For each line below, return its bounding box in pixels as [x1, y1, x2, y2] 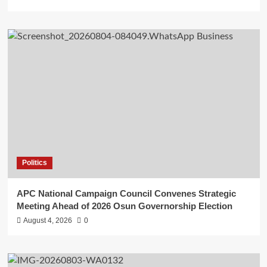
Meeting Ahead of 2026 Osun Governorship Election [16, 200, 232, 211]
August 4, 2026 [23, 216, 72, 225]
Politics [21, 158, 47, 167]
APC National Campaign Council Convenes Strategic [16, 188, 236, 198]
